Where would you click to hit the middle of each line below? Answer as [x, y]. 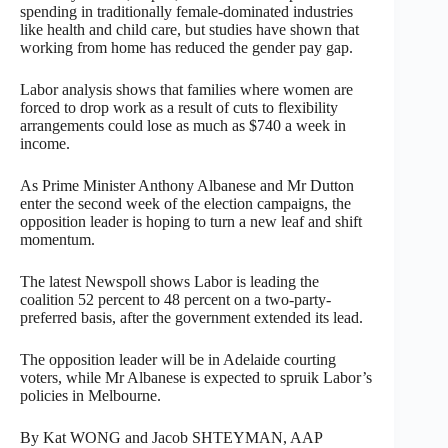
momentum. [57, 239]
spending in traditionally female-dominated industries [186, 11]
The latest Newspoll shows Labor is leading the [169, 281]
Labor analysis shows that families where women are [186, 89]
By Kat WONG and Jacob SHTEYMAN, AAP [171, 437]
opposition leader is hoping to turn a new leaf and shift [191, 221]
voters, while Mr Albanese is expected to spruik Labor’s [196, 377]
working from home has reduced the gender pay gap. [186, 47]
